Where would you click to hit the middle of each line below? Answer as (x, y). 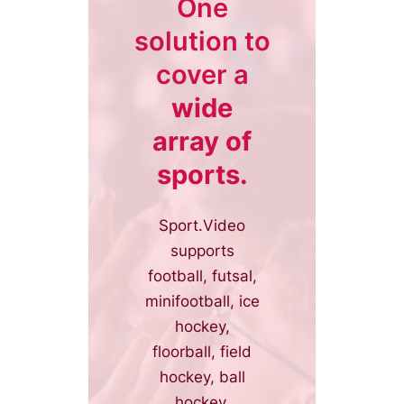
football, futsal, (202, 275)
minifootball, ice (202, 301)
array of (202, 141)
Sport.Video (202, 225)
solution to (202, 41)
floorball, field (202, 351)
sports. (202, 174)
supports (202, 250)
